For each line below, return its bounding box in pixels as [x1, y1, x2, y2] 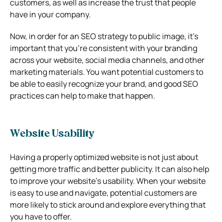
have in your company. [10, 8, 91, 20]
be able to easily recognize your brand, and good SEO [10, 78, 198, 89]
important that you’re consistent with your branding [10, 42, 197, 54]
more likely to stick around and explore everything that [10, 199, 206, 210]
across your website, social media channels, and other [10, 54, 205, 65]
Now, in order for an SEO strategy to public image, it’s [10, 30, 198, 42]
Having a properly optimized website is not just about [10, 151, 198, 163]
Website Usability [10, 129, 95, 139]
